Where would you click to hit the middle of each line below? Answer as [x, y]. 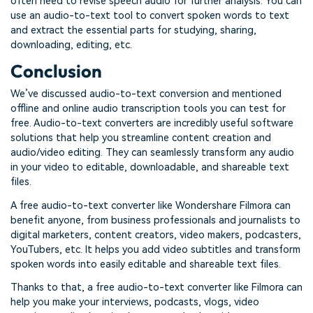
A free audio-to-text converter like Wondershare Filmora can [151, 205]
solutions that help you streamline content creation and [141, 138]
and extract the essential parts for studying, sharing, [133, 30]
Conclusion [56, 71]
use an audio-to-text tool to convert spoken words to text [150, 15]
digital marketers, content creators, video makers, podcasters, [156, 235]
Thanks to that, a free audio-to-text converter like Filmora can [156, 288]
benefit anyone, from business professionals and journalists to [155, 220]
